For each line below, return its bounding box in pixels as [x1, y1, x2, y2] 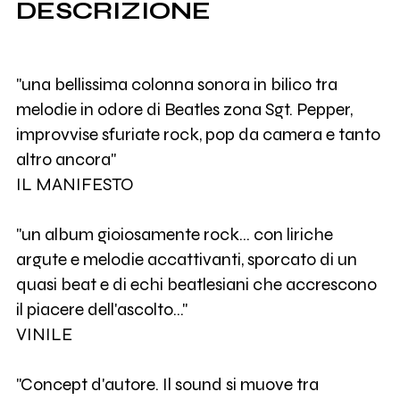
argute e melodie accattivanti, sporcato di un [15, 249, 357, 271]
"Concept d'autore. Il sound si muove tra [15, 374, 319, 396]
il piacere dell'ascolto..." [15, 299, 187, 321]
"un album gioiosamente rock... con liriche [15, 224, 333, 246]
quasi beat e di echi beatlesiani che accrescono [15, 274, 377, 296]
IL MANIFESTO [15, 174, 134, 196]
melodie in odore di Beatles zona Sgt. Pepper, [15, 99, 353, 121]
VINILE [15, 324, 72, 346]
